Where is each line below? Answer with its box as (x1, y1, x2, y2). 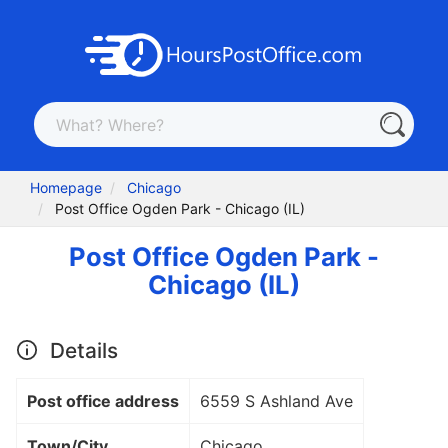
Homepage (30, 179, 103, 197)
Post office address (27, 390, 179, 411)
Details (44, 337, 118, 363)
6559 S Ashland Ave (200, 390, 353, 411)
